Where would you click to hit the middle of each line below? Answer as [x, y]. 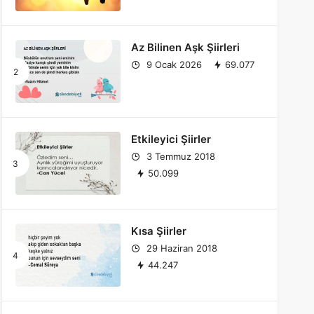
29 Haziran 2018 [180, 248]
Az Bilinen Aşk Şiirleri [185, 47]
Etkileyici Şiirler [171, 139]
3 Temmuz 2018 [179, 156]
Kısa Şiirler [158, 231]
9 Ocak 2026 [172, 64]
